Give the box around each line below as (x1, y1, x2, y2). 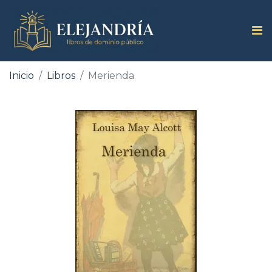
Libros (47, 69, 75, 81)
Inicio (9, 69, 34, 81)
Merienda (88, 69, 134, 81)
